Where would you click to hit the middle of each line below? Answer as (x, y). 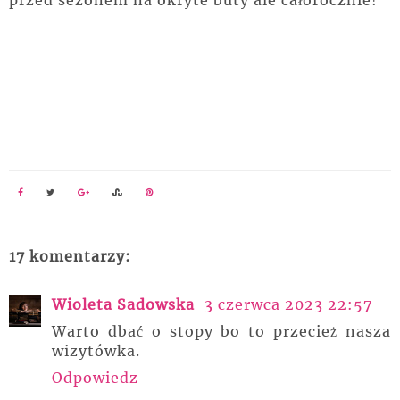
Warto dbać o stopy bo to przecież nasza (221, 331)
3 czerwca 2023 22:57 (288, 304)
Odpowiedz (95, 377)
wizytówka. (96, 350)
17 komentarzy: (70, 256)
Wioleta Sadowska (125, 304)
